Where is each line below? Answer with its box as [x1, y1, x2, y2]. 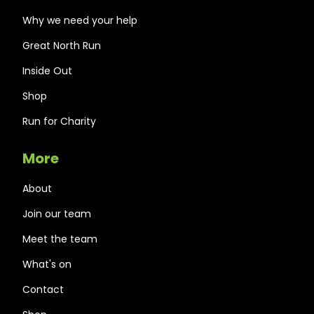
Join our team [22, 207, 91, 221]
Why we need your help [22, 13, 137, 28]
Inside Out [22, 64, 72, 78]
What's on [22, 257, 71, 272]
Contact [22, 282, 64, 297]
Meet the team [22, 232, 97, 247]
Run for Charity [22, 114, 96, 129]
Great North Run [22, 39, 101, 53]
